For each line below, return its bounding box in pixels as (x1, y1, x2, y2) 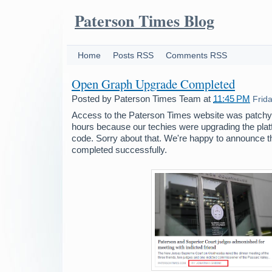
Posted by (72, 93, 114, 104)
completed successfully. (72, 144, 167, 155)
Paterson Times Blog (75, 9, 214, 32)
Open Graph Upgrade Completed (72, 75, 235, 92)
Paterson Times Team (114, 93, 201, 104)
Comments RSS (166, 50, 227, 60)
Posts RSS (113, 50, 154, 60)
